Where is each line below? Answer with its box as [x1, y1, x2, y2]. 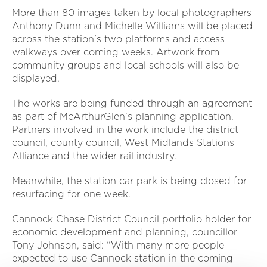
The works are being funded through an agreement [12, 97, 252, 109]
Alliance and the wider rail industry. [12, 150, 176, 162]
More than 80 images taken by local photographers [12, 7, 252, 18]
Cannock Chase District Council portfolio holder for [12, 213, 251, 225]
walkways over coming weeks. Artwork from [12, 46, 219, 58]
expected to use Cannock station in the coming [12, 252, 233, 264]
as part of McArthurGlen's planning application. [12, 110, 234, 122]
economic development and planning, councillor [12, 226, 237, 238]
